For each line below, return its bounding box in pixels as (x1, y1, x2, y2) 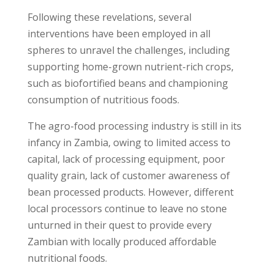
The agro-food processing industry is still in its (27, 119, 242, 133)
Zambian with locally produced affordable (27, 235, 217, 249)
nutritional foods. (27, 251, 107, 265)
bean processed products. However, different (27, 185, 234, 199)
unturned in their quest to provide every (27, 218, 212, 232)
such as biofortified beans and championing (27, 76, 228, 91)
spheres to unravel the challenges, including (27, 43, 230, 57)
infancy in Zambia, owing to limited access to (27, 136, 231, 150)
